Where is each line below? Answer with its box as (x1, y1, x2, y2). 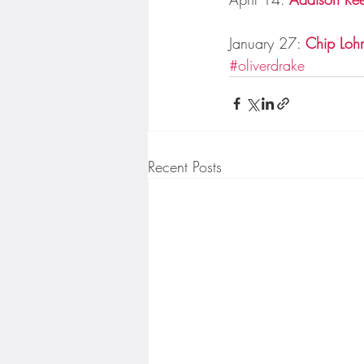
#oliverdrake (229, 54, 305, 75)
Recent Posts (148, 156, 222, 176)
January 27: (229, 32, 305, 53)
